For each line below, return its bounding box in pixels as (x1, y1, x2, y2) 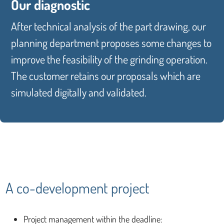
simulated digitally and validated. (11, 84, 146, 99)
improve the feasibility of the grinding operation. (11, 51, 207, 66)
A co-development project (5, 178, 149, 197)
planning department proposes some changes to (11, 35, 211, 49)
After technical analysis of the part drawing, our (11, 18, 206, 33)
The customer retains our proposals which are (11, 68, 200, 82)
